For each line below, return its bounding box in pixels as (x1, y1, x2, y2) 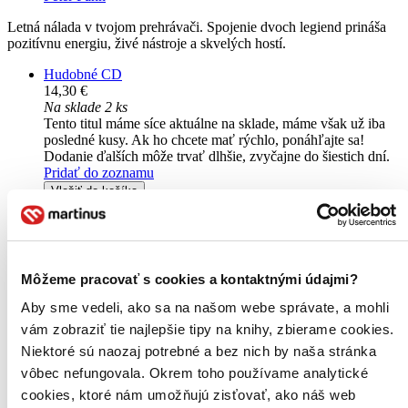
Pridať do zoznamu (44, 165, 154, 181)
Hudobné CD (44, 66, 122, 83)
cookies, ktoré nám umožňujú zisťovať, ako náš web (21, 387, 356, 403)
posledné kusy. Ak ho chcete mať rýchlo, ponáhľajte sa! (44, 132, 364, 148)
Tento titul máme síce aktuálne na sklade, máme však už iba (44, 116, 385, 132)
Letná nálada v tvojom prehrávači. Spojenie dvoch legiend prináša (7, 19, 386, 36)
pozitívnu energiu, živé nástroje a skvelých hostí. (7, 36, 286, 52)
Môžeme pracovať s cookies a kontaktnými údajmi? (21, 270, 358, 287)
